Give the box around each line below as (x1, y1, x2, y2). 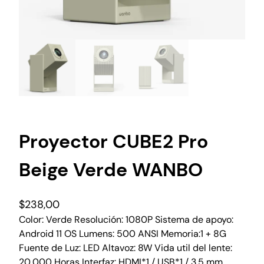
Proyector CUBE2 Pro (19, 129, 208, 154)
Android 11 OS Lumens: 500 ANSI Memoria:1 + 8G (19, 227, 226, 240)
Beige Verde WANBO (19, 157, 203, 183)
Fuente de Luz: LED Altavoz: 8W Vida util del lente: (19, 241, 232, 254)
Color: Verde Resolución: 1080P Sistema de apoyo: (19, 213, 233, 226)
